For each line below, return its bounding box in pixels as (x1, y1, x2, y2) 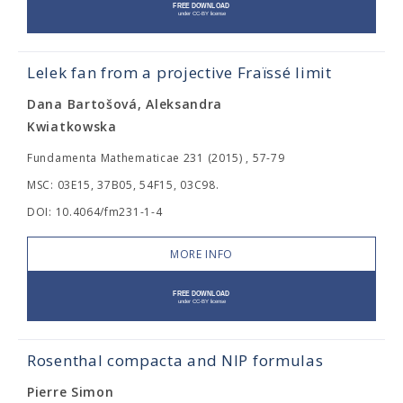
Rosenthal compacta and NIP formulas (27, 350, 324, 371)
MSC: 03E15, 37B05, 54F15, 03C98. (27, 177, 219, 193)
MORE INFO (169, 246, 234, 262)
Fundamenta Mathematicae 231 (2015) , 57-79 (27, 150, 285, 166)
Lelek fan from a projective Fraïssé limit (27, 62, 332, 83)
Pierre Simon (27, 383, 114, 400)
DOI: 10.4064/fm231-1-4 (27, 204, 163, 219)
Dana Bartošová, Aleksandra (27, 95, 223, 112)
